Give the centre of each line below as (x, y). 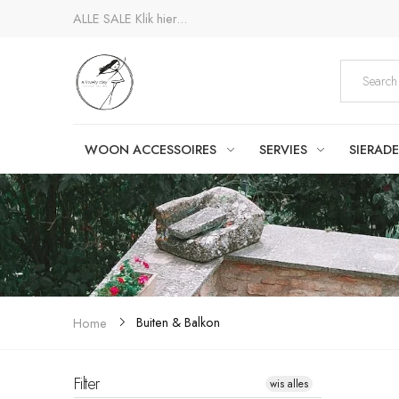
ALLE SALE (104, 19)
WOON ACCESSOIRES (151, 149)
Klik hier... (161, 19)
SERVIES (283, 149)
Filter (87, 383)
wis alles (289, 383)
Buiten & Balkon (178, 323)
